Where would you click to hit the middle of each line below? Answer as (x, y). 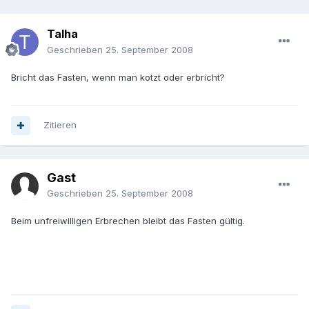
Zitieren (60, 125)
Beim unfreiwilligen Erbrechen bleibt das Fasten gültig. (128, 221)
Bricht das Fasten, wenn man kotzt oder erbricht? (118, 78)
